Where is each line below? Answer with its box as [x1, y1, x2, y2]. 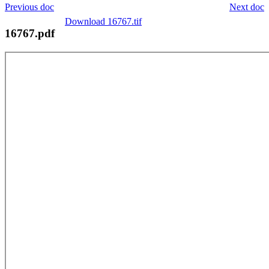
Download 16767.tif [65, 16, 142, 26]
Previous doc [5, 1, 54, 12]
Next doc [229, 1, 264, 12]
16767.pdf [5, 26, 55, 40]
